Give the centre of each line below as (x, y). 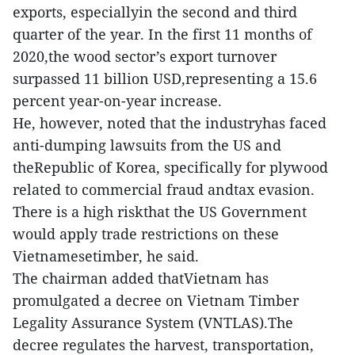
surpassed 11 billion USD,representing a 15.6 (165, 78)
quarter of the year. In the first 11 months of (162, 34)
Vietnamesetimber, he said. (106, 256)
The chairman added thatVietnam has (141, 278)
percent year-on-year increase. (117, 101)
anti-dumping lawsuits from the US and (147, 145)
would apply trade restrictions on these (146, 234)
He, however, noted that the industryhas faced (170, 123)
